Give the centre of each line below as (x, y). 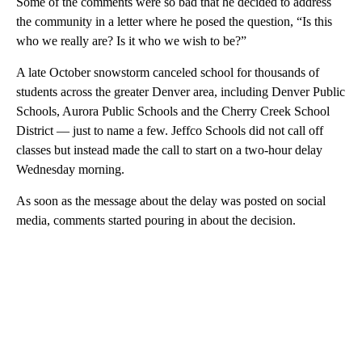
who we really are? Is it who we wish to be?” (131, 40)
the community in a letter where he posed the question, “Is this (174, 21)
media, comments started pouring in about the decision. (156, 220)
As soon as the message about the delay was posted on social (171, 200)
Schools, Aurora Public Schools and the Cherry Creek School (173, 111)
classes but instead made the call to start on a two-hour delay (169, 149)
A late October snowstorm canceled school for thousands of (168, 72)
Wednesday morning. (70, 169)
